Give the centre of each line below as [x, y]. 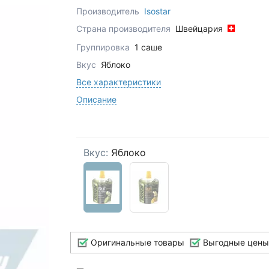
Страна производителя [124, 28]
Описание [96, 100]
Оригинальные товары [136, 243]
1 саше [148, 47]
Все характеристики [118, 82]
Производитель [107, 11]
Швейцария [200, 28]
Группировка [104, 47]
